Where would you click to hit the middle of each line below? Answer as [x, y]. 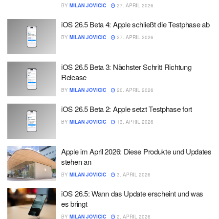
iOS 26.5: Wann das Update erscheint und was [132, 193]
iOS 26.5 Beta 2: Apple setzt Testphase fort [127, 109]
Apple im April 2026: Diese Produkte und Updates [136, 151]
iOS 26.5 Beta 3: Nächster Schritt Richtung [126, 66]
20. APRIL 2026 [134, 90]
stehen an [76, 161]
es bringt [74, 204]
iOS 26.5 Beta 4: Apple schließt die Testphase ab [135, 24]
